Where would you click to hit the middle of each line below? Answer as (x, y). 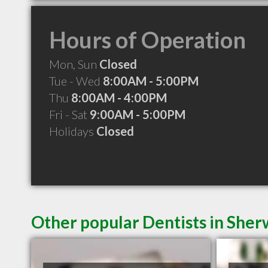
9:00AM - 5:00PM (138, 114)
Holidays (73, 131)
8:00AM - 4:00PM (119, 98)
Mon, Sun (74, 64)
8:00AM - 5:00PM (151, 81)
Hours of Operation (147, 39)
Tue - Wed (76, 81)
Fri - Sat (69, 114)
